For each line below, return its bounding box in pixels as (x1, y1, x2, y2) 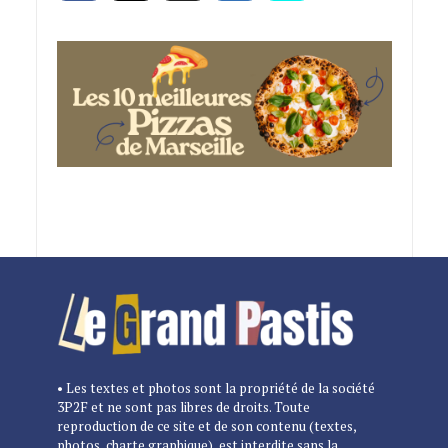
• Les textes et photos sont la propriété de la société (56, 378, 375, 397)
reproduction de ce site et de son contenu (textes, (56, 416, 356, 435)
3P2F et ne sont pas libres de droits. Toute (56, 397, 310, 416)
